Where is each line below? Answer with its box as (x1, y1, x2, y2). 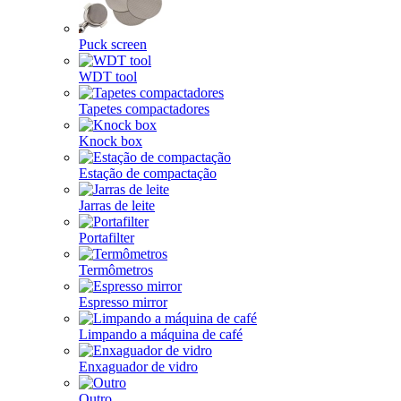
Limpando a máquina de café (79, 327, 243, 342)
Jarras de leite (79, 198, 155, 213)
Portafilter (79, 230, 134, 245)
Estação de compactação (79, 166, 217, 181)
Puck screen (79, 37, 147, 52)
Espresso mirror (79, 294, 167, 310)
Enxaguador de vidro (79, 359, 198, 374)
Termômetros (79, 262, 153, 277)
